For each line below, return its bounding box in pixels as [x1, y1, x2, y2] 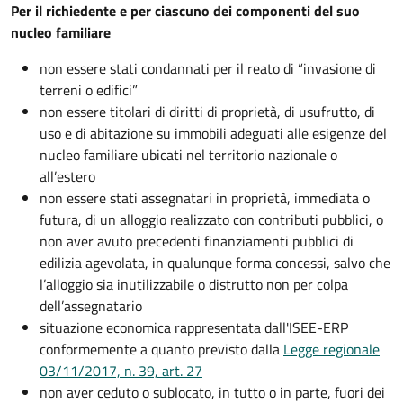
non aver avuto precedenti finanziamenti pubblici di [40, 230, 354, 253]
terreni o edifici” [40, 79, 141, 102]
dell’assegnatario [40, 295, 142, 318]
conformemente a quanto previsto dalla [40, 338, 283, 361]
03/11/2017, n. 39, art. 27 [40, 360, 202, 382]
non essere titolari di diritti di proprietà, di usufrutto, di [40, 101, 375, 123]
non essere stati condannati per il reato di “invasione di [40, 58, 376, 80]
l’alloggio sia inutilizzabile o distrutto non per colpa [40, 273, 348, 296]
